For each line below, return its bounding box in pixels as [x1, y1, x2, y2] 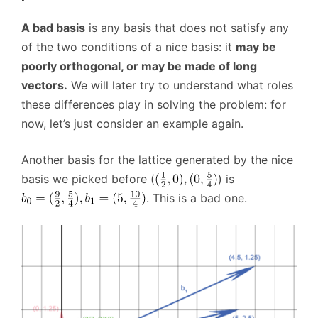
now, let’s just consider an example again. [21, 116, 243, 131]
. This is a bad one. [146, 190, 247, 205]
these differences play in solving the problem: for [21, 97, 286, 111]
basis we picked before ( [21, 171, 155, 186]
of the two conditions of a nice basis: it [21, 39, 236, 54]
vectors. [21, 77, 67, 92]
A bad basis [21, 20, 85, 35]
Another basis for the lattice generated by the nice [21, 152, 293, 167]
